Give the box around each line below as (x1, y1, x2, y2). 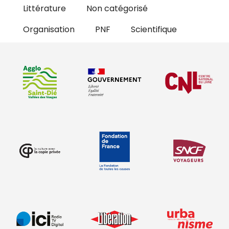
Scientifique (131, 24, 177, 35)
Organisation (23, 24, 75, 35)
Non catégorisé (86, 3, 148, 14)
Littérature (23, 3, 66, 14)
